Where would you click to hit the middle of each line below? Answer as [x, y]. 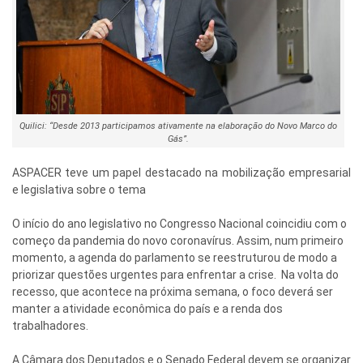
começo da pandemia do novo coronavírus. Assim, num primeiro [178, 241]
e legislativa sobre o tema [79, 190]
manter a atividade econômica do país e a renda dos [147, 309]
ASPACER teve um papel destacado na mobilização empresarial [182, 173]
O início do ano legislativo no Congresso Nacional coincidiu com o [179, 224]
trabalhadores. [50, 326]
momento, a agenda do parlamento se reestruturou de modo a [175, 258]
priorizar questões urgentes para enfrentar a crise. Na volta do [175, 275]
